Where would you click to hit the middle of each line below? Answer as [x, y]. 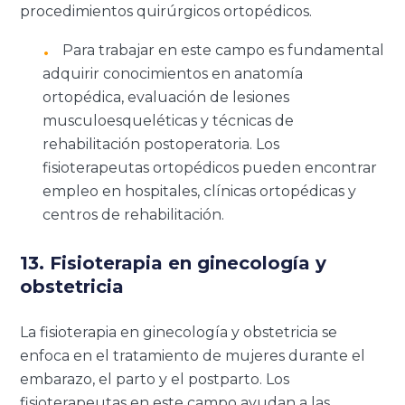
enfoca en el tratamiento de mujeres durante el [193, 355]
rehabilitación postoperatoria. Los [161, 144]
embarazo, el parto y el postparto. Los [155, 379]
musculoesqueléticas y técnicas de [169, 120]
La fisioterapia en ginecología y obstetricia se [179, 332]
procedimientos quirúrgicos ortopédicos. [166, 11]
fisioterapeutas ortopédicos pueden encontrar [210, 167]
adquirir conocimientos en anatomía [173, 73]
